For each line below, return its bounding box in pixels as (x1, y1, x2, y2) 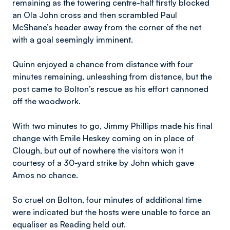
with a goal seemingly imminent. (12, 34, 133, 45)
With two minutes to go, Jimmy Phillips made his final (12, 121, 213, 131)
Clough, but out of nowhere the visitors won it (12, 145, 183, 156)
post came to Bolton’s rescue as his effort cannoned (12, 84, 208, 94)
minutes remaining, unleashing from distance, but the (12, 71, 212, 82)
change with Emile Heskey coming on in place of (12, 133, 194, 143)
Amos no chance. (12, 170, 78, 180)
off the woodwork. (12, 96, 81, 106)
